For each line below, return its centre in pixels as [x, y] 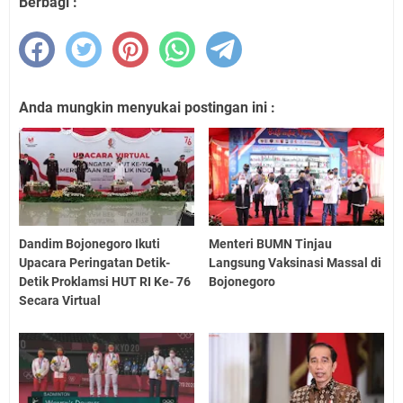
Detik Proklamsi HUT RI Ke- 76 [105, 282]
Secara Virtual [60, 301]
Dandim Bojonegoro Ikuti [90, 244]
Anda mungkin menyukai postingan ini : [147, 107]
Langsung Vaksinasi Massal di [296, 263]
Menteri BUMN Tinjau [271, 244]
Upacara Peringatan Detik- [94, 263]
